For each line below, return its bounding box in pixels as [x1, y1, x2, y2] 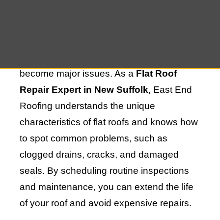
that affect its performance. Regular [20, 19, 167, 30]
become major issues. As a [20, 68, 136, 79]
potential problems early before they [20, 52, 170, 62]
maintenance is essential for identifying [20, 35, 183, 46]
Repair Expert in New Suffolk [20, 84, 148, 95]
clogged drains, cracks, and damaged [20, 149, 179, 160]
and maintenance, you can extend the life [20, 181, 193, 192]
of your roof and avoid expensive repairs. [20, 197, 192, 208]
